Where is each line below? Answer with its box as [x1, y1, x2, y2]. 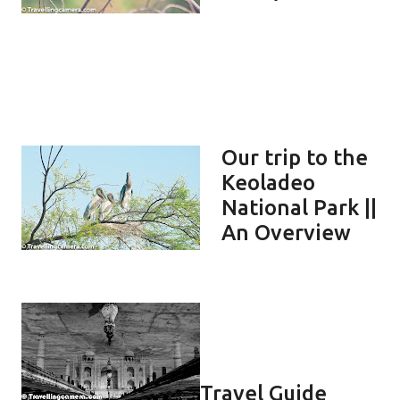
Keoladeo [221, 170, 315, 195]
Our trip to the [221, 145, 368, 170]
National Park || [221, 195, 377, 220]
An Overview [221, 220, 351, 245]
